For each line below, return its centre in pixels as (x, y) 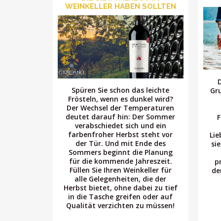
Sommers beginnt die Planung (120, 152)
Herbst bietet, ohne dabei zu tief (120, 187)
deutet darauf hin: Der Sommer (121, 116)
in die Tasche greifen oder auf (121, 196)
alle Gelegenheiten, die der (121, 179)
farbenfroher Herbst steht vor (121, 134)
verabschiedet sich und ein (120, 125)
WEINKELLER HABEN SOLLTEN (120, 7)
